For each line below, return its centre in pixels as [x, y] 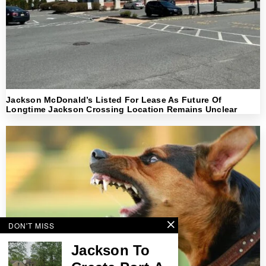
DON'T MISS [31, 225]
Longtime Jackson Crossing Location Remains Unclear [122, 109]
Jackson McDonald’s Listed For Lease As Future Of [114, 99]
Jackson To [111, 250]
